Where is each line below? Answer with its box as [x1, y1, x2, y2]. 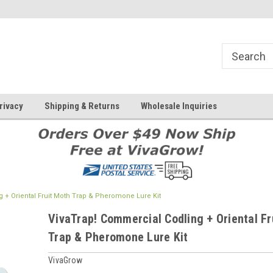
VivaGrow [48, 255, 82, 265]
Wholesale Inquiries [141, 101, 217, 112]
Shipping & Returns [44, 101, 119, 112]
